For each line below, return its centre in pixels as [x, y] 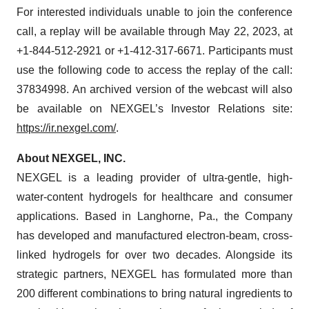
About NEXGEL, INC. [71, 158]
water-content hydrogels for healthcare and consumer [154, 197]
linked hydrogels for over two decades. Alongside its [154, 255]
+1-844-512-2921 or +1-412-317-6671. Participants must [154, 51]
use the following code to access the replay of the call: [154, 70]
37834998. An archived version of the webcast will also [154, 89]
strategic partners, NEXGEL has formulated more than [154, 274]
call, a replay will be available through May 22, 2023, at [154, 31]
